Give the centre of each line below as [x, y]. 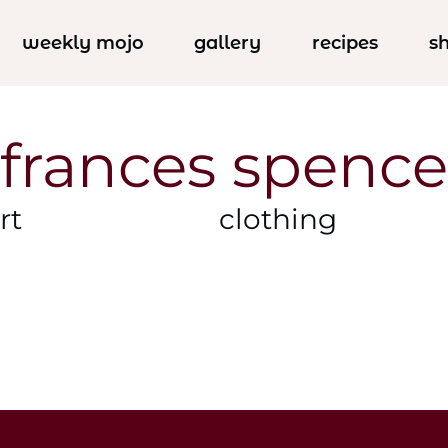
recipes [345, 43]
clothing [277, 219]
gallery [228, 43]
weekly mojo [82, 43]
